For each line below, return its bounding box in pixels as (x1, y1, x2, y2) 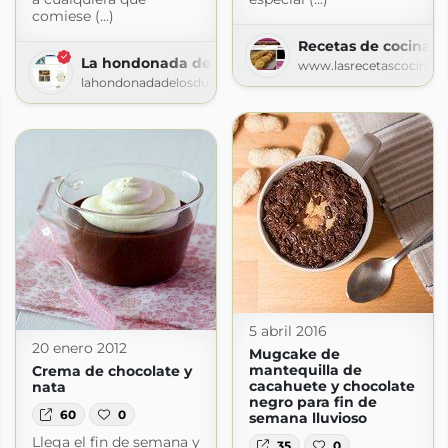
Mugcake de (248, 345, 340, 364)
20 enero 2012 (31, 339, 127, 358)
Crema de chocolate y (31, 362, 192, 381)
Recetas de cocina (297, 37, 431, 56)
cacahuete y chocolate (248, 377, 415, 396)
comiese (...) (31, 7, 114, 26)
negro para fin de (248, 393, 377, 412)
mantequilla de (248, 361, 362, 380)
